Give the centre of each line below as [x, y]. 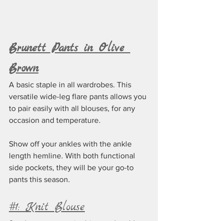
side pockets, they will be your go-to [72, 168]
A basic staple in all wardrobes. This [71, 85]
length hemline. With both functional [73, 156]
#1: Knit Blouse [47, 207]
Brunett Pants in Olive [70, 49]
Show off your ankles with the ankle [71, 144]
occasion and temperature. [55, 120]
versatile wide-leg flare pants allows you [79, 97]
